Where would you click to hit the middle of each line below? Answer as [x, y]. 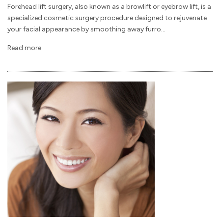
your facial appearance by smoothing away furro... [86, 29]
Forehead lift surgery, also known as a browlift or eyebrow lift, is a [109, 6]
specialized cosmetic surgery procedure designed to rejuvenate [107, 18]
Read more [24, 48]
